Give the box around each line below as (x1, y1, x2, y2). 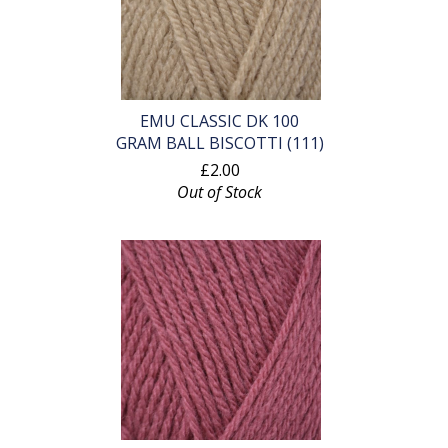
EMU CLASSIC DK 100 (140, 110, 300, 133)
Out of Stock (177, 181, 263, 204)
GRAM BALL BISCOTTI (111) (115, 132, 324, 155)
